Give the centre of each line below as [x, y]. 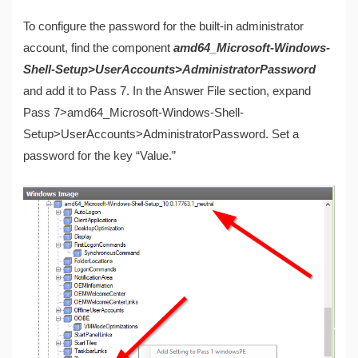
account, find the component [99, 48]
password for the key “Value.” [100, 155]
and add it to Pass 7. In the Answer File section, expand [167, 91]
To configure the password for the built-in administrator [164, 26]
